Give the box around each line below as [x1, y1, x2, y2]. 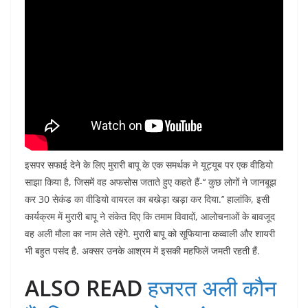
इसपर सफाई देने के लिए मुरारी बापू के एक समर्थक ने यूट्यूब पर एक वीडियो [25, 158, 273, 172]
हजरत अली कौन [148, 273, 276, 303]
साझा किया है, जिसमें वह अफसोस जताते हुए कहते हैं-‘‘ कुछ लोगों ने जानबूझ [25, 175, 276, 189]
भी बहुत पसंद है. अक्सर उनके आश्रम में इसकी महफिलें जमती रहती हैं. [25, 244, 260, 258]
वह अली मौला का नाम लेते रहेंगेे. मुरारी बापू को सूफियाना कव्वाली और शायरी [25, 227, 275, 241]
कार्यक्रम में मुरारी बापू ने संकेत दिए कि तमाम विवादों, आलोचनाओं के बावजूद [25, 210, 275, 223]
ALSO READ [25, 273, 142, 303]
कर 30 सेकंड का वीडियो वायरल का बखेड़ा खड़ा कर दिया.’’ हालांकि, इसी [25, 192, 269, 206]
